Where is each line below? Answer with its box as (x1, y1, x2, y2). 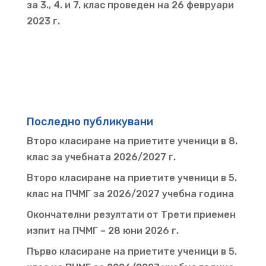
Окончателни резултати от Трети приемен (26, 209, 236, 221)
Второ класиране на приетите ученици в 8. (26, 135, 237, 147)
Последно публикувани (26, 115, 153, 129)
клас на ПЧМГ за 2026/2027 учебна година (26, 188, 234, 200)
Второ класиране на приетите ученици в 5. (26, 172, 237, 184)
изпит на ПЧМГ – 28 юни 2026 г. (26, 225, 179, 237)
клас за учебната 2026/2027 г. (26, 151, 176, 163)
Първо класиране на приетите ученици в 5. (26, 246, 237, 258)
